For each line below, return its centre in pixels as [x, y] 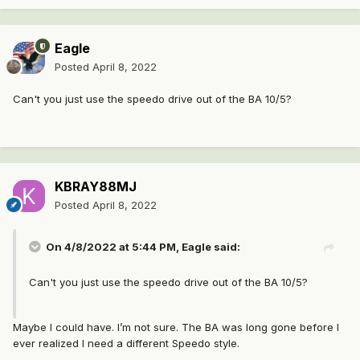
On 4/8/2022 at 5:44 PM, [114, 247]
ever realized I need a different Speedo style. [128, 344]
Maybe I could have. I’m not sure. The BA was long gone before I [176, 327]
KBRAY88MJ [96, 187]
